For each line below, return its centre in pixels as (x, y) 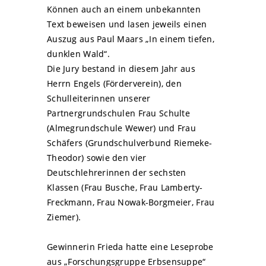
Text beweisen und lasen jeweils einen (127, 24)
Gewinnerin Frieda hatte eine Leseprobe (130, 246)
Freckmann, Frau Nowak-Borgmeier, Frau (131, 202)
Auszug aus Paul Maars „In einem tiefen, (131, 39)
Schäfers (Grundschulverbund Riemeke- (130, 142)
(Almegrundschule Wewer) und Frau (121, 128)
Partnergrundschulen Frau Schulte (118, 113)
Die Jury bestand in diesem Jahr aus (121, 68)
